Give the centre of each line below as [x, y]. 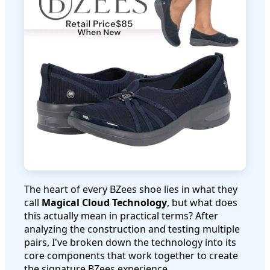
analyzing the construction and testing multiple [132, 229]
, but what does [202, 203]
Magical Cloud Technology [104, 203]
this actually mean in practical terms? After [121, 216]
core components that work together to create [131, 256]
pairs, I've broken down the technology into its [130, 243]
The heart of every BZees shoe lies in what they [131, 190]
